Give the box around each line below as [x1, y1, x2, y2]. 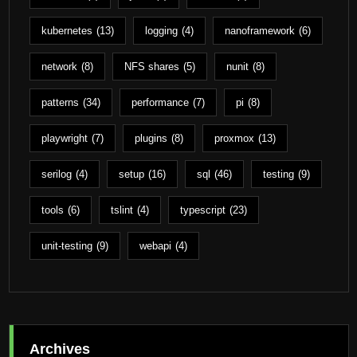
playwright [41, 131, 88, 144]
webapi [139, 239, 171, 252]
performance [131, 96, 189, 108]
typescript [179, 203, 226, 216]
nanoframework [224, 24, 295, 37]
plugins [134, 131, 167, 144]
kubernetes [41, 24, 92, 37]
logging [144, 24, 178, 37]
